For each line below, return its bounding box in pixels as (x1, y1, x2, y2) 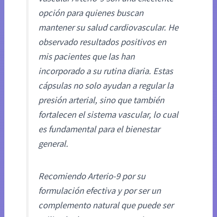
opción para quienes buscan (38, 7, 144, 18)
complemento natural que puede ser (38, 200, 174, 211)
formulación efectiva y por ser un (38, 185, 161, 197)
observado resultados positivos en (38, 36, 167, 47)
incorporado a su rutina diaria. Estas (38, 65, 173, 77)
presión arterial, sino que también (38, 94, 165, 106)
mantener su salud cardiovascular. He (38, 21, 179, 33)
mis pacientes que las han (38, 50, 135, 62)
